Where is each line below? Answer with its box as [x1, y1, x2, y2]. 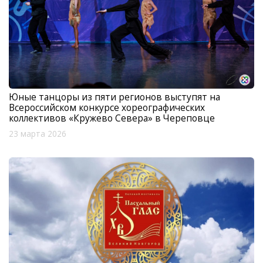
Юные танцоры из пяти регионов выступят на [9, 90, 220, 103]
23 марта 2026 [9, 128, 66, 139]
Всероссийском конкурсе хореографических [9, 100, 205, 114]
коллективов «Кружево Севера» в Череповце [9, 111, 215, 124]
